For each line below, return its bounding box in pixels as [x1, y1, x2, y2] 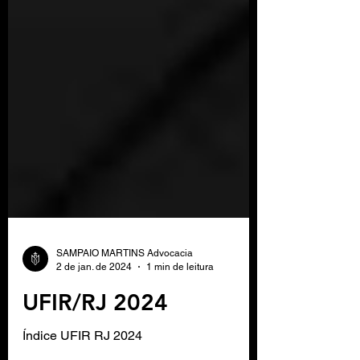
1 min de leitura [146, 318, 214, 330]
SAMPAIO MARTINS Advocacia [56, 305, 193, 317]
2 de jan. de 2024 [56, 318, 132, 330]
